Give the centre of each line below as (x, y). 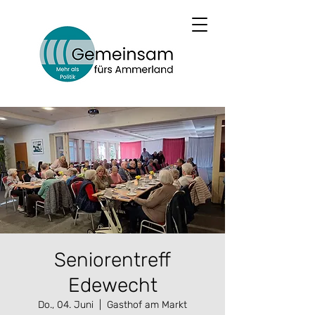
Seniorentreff (112, 260)
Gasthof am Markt (147, 305)
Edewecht (112, 285)
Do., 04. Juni (66, 305)
